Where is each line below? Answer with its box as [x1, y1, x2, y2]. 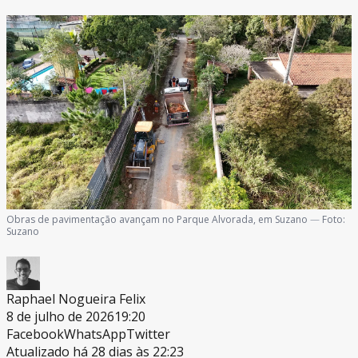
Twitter [126, 325, 170, 344]
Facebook [6, 325, 64, 344]
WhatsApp [64, 325, 126, 344]
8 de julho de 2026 [6, 308, 114, 326]
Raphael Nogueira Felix [6, 290, 145, 308]
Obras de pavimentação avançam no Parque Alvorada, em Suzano [6, 213, 308, 227]
